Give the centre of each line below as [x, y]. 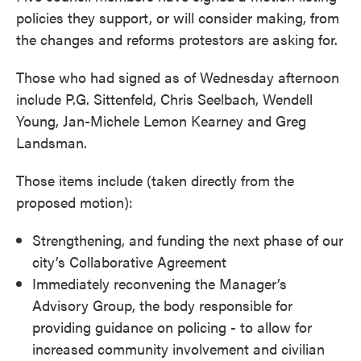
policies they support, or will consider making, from [178, 17]
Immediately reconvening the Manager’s [160, 283]
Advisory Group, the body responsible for [162, 305]
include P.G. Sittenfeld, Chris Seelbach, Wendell [164, 99]
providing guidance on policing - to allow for [172, 327]
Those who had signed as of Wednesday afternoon [178, 77]
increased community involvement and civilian [178, 349]
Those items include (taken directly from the [155, 180]
